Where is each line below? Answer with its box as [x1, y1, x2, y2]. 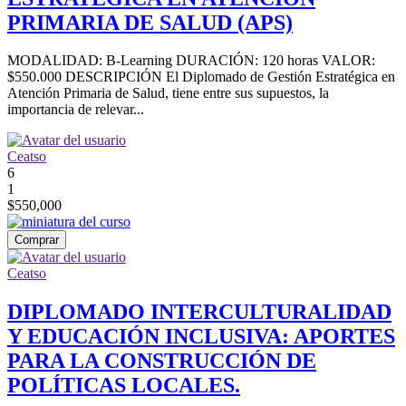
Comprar [14, 233, 59, 247]
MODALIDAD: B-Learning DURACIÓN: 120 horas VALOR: [7, 53, 375, 69]
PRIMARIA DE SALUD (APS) [7, 10, 293, 34]
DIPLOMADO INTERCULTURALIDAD [7, 300, 391, 324]
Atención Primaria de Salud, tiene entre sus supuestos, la [7, 85, 329, 101]
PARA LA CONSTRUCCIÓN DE [7, 349, 316, 373]
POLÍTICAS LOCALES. [7, 373, 240, 398]
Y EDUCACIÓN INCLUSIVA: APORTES [7, 324, 395, 349]
